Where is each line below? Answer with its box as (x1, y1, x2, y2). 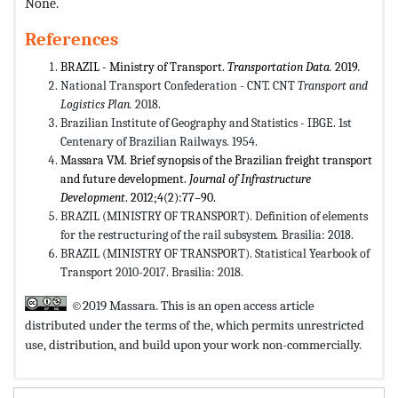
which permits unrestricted (216, 317, 364, 334)
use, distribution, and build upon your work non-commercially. (25, 337, 362, 354)
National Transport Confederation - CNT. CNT (60, 78, 298, 94)
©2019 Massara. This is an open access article (71, 298, 315, 314)
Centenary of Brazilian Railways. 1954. (60, 134, 258, 150)
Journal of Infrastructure (189, 171, 311, 187)
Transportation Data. (227, 60, 335, 76)
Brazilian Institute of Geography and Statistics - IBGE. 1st (60, 115, 352, 131)
